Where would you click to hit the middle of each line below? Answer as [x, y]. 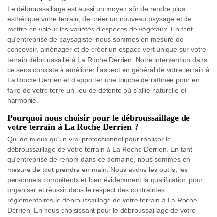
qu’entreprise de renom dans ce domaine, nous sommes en [99, 160]
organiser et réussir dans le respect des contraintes [86, 190]
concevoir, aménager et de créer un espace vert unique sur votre [107, 50]
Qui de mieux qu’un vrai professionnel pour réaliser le [89, 139]
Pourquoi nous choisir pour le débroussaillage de [99, 118]
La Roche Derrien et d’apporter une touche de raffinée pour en [103, 80]
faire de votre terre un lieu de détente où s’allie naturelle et [97, 90]
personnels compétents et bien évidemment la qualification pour [105, 180]
